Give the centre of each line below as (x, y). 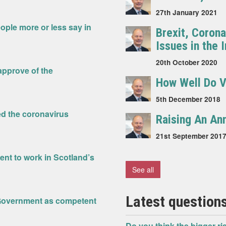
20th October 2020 (187, 62)
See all (143, 169)
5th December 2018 (188, 99)
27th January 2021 (187, 12)
